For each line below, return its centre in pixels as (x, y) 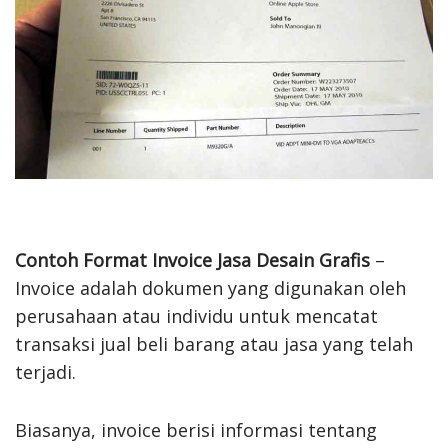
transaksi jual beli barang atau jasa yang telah (214, 343)
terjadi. (45, 371)
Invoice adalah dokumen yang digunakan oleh (210, 287)
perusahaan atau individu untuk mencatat (196, 315)
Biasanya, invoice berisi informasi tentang (196, 429)
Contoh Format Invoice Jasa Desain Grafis (192, 259)
